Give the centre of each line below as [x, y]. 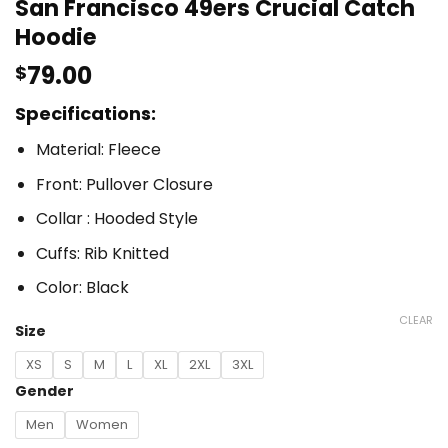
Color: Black [82, 288]
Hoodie [56, 36]
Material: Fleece [98, 149]
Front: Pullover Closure [124, 184]
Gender [44, 391]
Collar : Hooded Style [116, 219]
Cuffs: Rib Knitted [102, 253]
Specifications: [85, 113]
